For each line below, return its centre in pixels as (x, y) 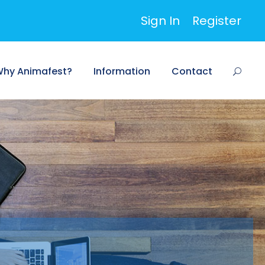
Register (217, 21)
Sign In (160, 21)
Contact (192, 71)
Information (122, 71)
